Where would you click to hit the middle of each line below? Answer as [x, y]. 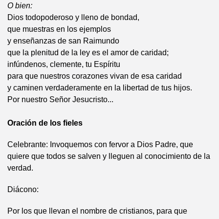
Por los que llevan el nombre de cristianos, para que [97, 211]
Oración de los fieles [45, 123]
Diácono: [23, 189]
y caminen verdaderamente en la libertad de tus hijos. [100, 88]
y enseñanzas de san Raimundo [63, 41]
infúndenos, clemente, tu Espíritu [64, 64]
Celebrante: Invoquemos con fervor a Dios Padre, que [100, 144]
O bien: [20, 6]
